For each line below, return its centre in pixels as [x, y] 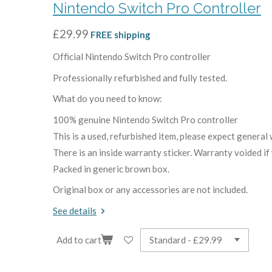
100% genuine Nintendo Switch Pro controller [145, 119]
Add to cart [79, 240]
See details [75, 210]
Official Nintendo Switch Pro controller [132, 56]
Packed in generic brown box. [111, 168]
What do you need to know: [107, 98]
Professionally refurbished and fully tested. [140, 77]
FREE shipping [121, 34]
